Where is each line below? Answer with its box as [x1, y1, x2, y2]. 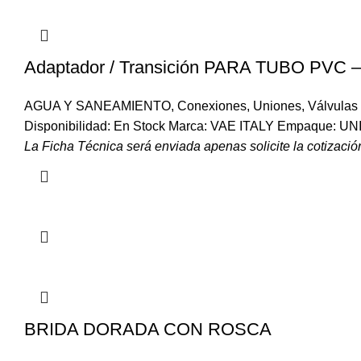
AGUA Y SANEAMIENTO [24, 99, 171, 113]
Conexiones [177, 99, 247, 113]
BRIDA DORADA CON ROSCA [24, 319, 272, 339]
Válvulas [308, 99, 358, 113]
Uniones [253, 99, 301, 113]
